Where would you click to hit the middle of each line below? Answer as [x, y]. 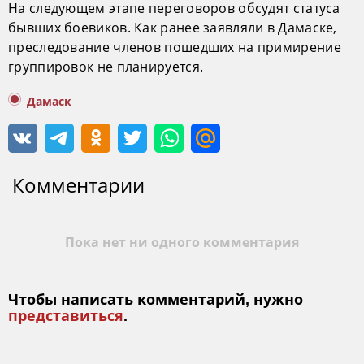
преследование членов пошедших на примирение [175, 47]
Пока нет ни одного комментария [182, 243]
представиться [66, 316]
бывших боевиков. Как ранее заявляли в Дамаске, [173, 28]
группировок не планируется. [106, 67]
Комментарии [78, 185]
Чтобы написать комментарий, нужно [156, 300]
